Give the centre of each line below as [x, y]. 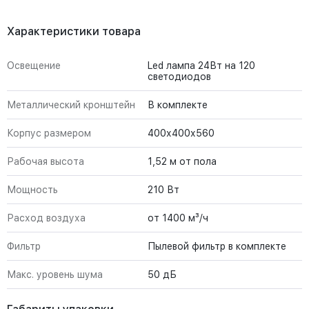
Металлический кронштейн [71, 105]
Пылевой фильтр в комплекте [217, 246]
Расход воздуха [46, 218]
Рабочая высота [46, 161]
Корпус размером [49, 133]
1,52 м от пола [182, 161]
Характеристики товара [74, 31]
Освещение [34, 66]
